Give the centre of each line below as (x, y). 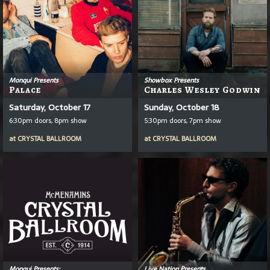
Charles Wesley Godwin (202, 89)
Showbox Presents (171, 80)
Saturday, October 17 (50, 107)
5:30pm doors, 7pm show (183, 120)
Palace (25, 89)
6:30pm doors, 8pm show (48, 120)
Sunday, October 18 (182, 107)
